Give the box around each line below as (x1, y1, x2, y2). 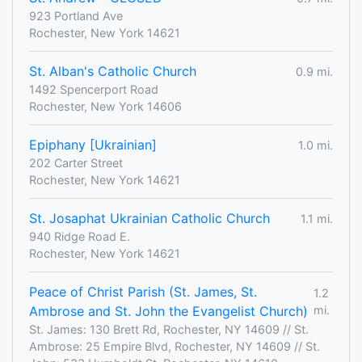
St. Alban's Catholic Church (29, 63, 196, 80)
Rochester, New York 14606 (29, 99, 182, 114)
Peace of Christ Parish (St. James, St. (29, 284, 257, 301)
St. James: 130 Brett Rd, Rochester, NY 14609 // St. (29, 322, 309, 337)
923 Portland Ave (29, 9, 123, 23)
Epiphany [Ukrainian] (29, 137, 157, 154)
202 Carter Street (29, 156, 123, 170)
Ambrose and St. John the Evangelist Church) (29, 303, 308, 320)
